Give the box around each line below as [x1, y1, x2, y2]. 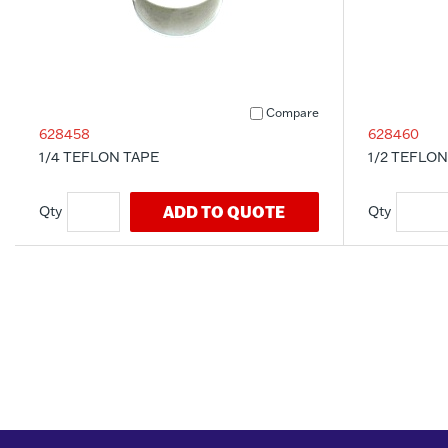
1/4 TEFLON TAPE [39, 147, 159, 166]
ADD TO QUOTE [163, 200, 286, 222]
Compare [265, 105, 319, 120]
